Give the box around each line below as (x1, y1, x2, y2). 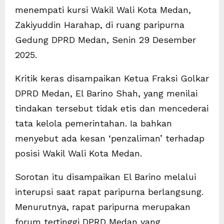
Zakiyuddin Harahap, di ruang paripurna (15, 19, 184, 30)
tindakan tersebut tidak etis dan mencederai (15, 102, 208, 113)
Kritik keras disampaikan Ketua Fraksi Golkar (15, 72, 209, 83)
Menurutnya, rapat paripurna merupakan (15, 201, 190, 212)
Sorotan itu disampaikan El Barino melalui (15, 171, 196, 182)
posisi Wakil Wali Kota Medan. (15, 147, 142, 158)
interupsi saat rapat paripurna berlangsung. (15, 186, 203, 197)
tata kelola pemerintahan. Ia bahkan (15, 117, 172, 128)
